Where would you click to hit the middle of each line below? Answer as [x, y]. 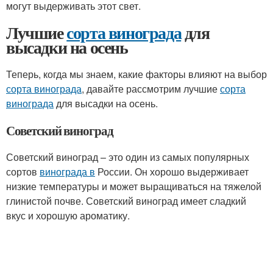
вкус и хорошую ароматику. [68, 215]
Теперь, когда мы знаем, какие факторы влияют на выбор [136, 74]
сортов [23, 172]
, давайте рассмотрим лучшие [151, 89]
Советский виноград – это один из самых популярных [128, 157]
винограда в [67, 172]
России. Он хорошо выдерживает [172, 172]
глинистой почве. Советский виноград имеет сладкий [126, 201]
